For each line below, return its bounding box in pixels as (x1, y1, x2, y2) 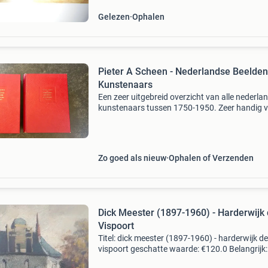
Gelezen (98, 12, 130, 22)
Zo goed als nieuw (98, 153, 166, 163)
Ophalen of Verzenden (168, 153, 254, 163)
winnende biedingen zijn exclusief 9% (98, 255, 233, 264)
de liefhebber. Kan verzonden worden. (98, 114, 237, 123)
